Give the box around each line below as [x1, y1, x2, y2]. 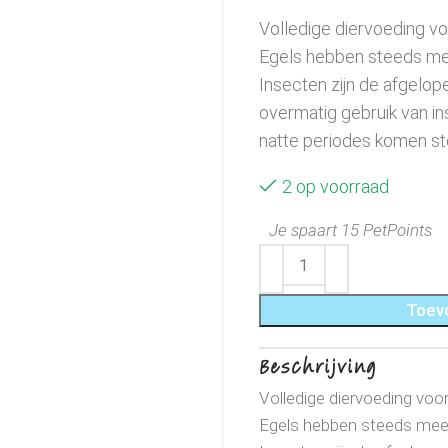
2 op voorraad [282, 176, 389, 197]
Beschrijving [259, 352, 377, 381]
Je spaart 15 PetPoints [269, 220, 432, 240]
